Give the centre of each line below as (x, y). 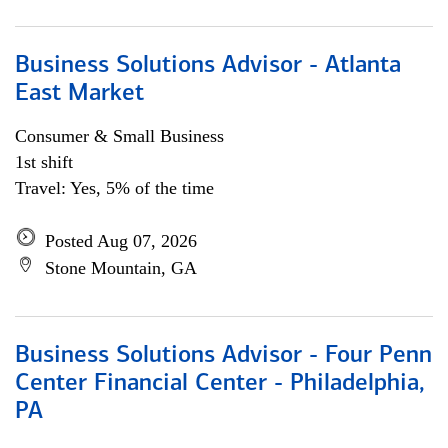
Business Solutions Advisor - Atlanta (208, 66)
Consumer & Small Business (119, 136)
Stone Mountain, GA (121, 268)
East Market (79, 94)
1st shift (44, 162)
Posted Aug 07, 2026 (121, 241)
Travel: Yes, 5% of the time (114, 188)
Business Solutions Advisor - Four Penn (223, 356)
